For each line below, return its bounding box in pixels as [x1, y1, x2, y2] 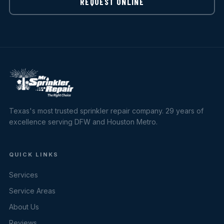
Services [9, 170, 38, 179]
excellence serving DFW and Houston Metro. [9, 117, 157, 126]
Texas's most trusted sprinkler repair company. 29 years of [9, 106, 203, 115]
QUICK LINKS [9, 150, 59, 158]
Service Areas [9, 186, 55, 195]
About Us [9, 202, 39, 211]
